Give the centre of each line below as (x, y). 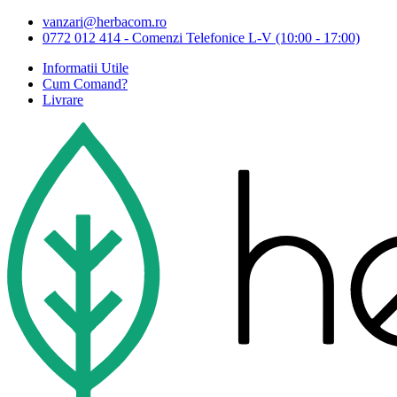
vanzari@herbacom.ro (105, 22)
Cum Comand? (85, 84)
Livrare (63, 100)
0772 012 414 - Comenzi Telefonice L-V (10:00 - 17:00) (201, 38)
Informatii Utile (86, 68)
